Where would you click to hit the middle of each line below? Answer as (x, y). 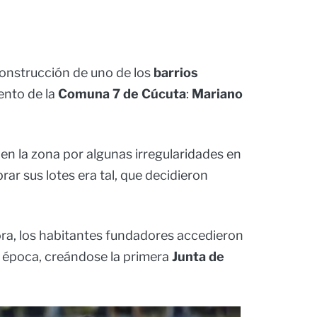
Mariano (217, 94)
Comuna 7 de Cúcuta (122, 94)
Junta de (198, 257)
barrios (176, 73)
